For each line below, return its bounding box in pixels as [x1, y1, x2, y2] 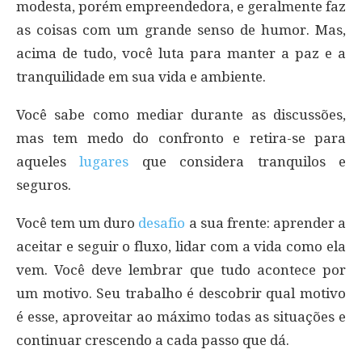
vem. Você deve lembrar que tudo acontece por [16, 261, 346, 278]
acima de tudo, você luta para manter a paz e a [16, 44, 346, 61]
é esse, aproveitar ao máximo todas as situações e [16, 308, 346, 325]
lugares [79, 153, 129, 170]
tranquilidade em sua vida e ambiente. [16, 68, 266, 85]
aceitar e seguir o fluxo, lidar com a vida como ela [16, 238, 346, 255]
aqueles [16, 153, 80, 170]
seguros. [16, 176, 71, 193]
